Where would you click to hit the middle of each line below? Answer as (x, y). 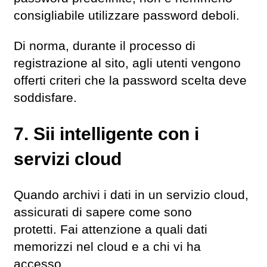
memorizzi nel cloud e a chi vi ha (107, 246)
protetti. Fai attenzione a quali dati (111, 229)
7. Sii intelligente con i (106, 133)
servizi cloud (68, 159)
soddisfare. (45, 97)
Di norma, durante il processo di (105, 46)
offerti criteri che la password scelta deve (130, 80)
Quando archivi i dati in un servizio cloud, (131, 195)
